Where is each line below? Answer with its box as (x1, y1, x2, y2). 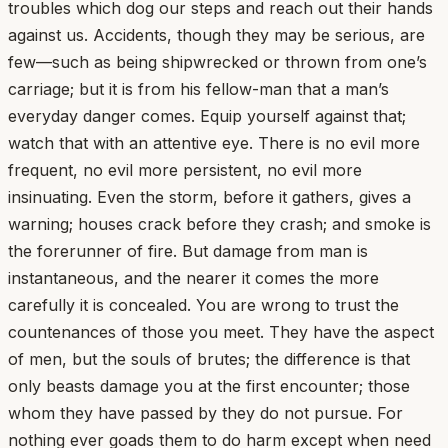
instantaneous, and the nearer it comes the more (8, 267, 379, 288)
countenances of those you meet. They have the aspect (8, 321, 434, 342)
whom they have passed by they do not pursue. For (8, 402, 403, 423)
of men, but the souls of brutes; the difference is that (8, 348, 410, 369)
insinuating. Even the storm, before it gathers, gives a (8, 186, 411, 207)
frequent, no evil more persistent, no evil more (8, 159, 362, 180)
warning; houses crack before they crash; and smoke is (8, 213, 431, 234)
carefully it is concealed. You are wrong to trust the (8, 294, 399, 315)
